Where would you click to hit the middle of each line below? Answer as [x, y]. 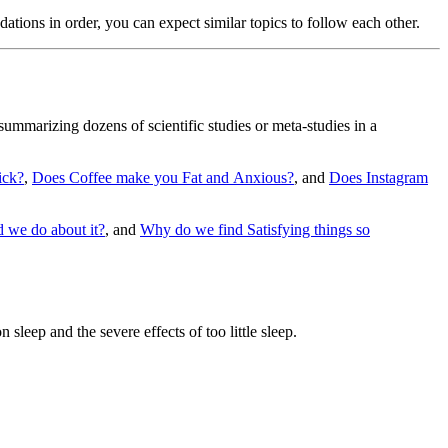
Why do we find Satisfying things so [255, 229]
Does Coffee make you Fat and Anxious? [163, 177]
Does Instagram [378, 177]
